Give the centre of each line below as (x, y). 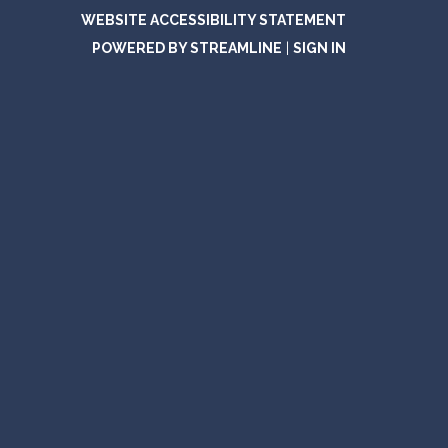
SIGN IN (319, 47)
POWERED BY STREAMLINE (187, 47)
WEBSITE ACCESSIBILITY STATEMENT (213, 19)
